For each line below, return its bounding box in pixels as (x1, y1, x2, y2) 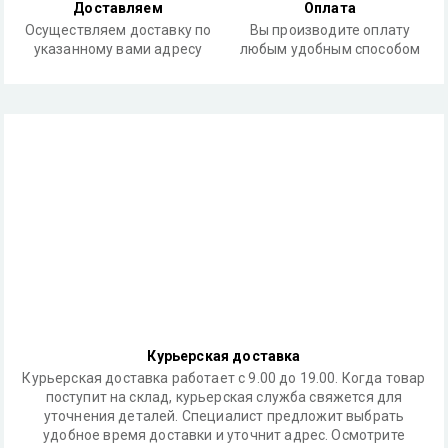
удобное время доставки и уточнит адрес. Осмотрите (43, 427, 405, 443)
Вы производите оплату (249, 22, 411, 38)
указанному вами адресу (33, 41, 203, 57)
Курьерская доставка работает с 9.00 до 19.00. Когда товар (22, 370, 426, 386)
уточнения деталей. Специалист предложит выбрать (43, 408, 405, 424)
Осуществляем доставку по (24, 22, 212, 38)
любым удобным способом (239, 41, 421, 57)
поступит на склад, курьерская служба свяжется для (45, 389, 403, 405)
